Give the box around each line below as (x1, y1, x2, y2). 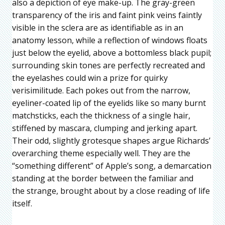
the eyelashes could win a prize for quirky (12, 72, 168, 83)
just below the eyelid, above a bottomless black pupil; (12, 47, 211, 58)
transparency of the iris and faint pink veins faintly (12, 9, 202, 21)
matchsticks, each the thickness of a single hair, (12, 109, 190, 121)
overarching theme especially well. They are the (12, 147, 190, 159)
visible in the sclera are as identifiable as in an (12, 22, 183, 33)
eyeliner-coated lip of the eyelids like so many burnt (12, 97, 206, 108)
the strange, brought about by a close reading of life (12, 185, 210, 196)
